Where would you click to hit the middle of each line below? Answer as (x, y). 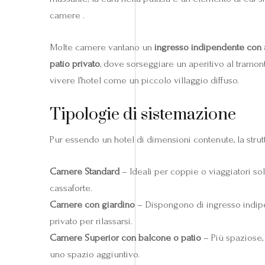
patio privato (75, 63)
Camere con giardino (92, 204)
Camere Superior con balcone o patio (125, 237)
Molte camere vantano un (102, 47)
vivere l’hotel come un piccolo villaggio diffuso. (144, 80)
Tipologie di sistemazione (143, 114)
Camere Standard (85, 171)
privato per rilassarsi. (91, 221)
